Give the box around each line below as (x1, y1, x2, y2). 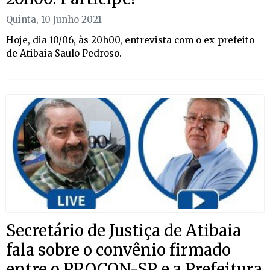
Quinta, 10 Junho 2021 (6, 14, 102, 26)
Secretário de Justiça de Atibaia (6, 221, 241, 241)
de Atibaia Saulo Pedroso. (6, 48, 122, 60)
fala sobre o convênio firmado (6, 240, 231, 260)
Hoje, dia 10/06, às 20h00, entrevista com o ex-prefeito (6, 34, 254, 46)
